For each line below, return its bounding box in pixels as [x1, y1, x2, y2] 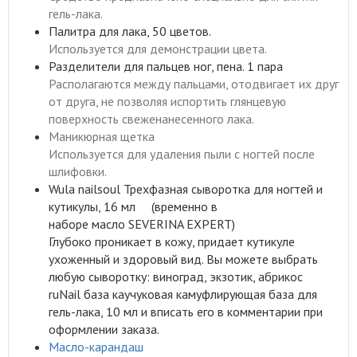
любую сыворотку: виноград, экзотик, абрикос [49, 269, 306, 284]
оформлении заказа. [49, 321, 159, 337]
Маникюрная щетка [49, 128, 158, 144]
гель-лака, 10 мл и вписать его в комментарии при [49, 304, 323, 320]
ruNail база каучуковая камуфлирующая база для [49, 286, 317, 302]
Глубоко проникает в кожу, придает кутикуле [49, 233, 295, 249]
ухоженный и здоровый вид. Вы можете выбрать [49, 251, 318, 267]
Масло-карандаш [49, 339, 143, 355]
